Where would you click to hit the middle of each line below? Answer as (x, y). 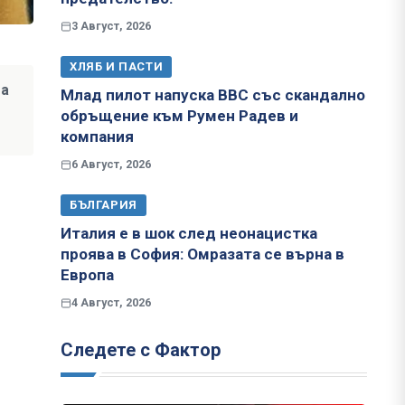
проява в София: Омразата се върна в (202, 254)
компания (97, 137)
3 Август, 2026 (111, 26)
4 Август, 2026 (111, 303)
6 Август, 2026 (111, 165)
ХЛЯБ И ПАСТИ (117, 67)
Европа (87, 275)
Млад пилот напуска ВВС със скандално (213, 95)
